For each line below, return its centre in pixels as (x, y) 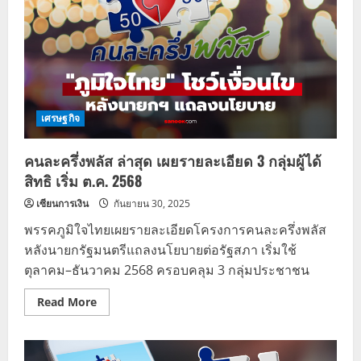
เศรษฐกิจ (60, 118)
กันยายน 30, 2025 (151, 204)
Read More (67, 302)
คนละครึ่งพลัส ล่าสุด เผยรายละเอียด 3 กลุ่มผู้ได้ (173, 161)
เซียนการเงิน (62, 204)
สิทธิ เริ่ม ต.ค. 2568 (83, 181)
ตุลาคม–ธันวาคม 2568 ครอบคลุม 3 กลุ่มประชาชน (167, 270)
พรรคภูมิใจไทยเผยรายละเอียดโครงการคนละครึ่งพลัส (175, 230)
